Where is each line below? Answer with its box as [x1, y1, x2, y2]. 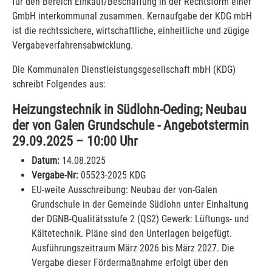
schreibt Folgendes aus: [12, 78, 106, 90]
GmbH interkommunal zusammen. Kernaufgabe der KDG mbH [12, 10, 252, 22]
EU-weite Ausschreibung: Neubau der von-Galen [32, 183, 217, 195]
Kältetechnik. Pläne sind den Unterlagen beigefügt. [32, 227, 232, 239]
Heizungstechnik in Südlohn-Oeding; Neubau [12, 101, 246, 117]
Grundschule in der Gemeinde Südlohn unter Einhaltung [32, 198, 248, 210]
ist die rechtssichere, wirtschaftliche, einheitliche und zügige [12, 24, 250, 36]
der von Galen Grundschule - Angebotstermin [12, 117, 249, 133]
